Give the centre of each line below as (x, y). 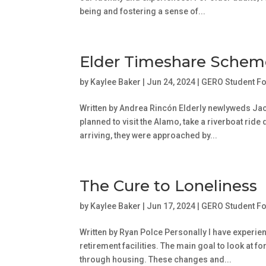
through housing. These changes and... (156, 259)
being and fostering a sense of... (143, 11)
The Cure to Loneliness (169, 186)
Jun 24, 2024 (171, 82)
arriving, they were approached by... (149, 135)
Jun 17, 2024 (171, 206)
